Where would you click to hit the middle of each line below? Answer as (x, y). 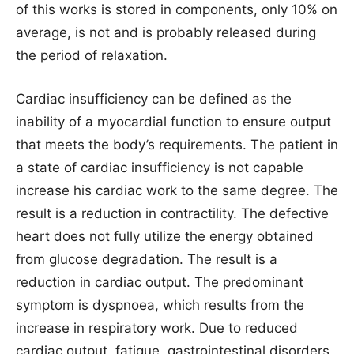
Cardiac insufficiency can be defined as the (154, 99)
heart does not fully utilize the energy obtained (165, 237)
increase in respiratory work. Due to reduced (157, 328)
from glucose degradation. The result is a (147, 260)
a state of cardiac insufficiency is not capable (160, 168)
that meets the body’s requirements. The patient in (177, 145)
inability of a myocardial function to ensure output (173, 122)
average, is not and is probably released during (166, 33)
